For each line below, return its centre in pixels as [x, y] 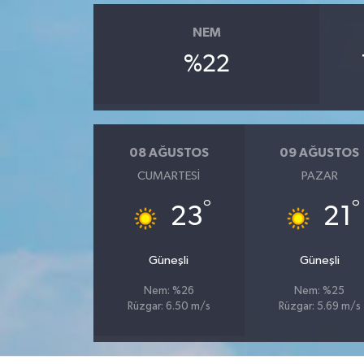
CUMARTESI [169, 176]
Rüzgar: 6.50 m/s [169, 307]
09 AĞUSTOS [320, 152]
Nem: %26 [169, 292]
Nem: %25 [320, 292]
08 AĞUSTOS [169, 152]
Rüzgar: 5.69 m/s [319, 307]
